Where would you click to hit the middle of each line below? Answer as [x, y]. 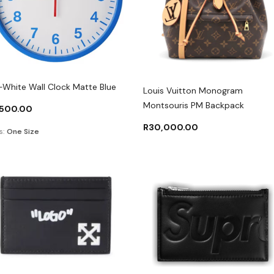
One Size [23, 131]
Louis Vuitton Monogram [193, 91]
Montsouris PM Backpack [193, 105]
